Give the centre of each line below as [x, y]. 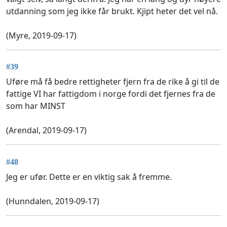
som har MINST [36, 106]
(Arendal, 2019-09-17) [46, 130]
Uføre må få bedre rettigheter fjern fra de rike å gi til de [113, 82]
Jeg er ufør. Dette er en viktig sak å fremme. [89, 177]
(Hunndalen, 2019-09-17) [53, 201]
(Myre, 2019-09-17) [41, 35]
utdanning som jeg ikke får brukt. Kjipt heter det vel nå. [112, 11]
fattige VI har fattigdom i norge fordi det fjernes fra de [111, 94]
